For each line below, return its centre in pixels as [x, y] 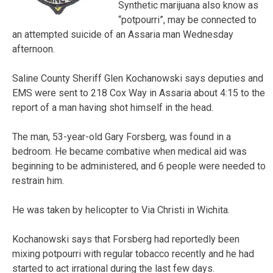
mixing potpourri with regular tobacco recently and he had [133, 253]
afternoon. [34, 49]
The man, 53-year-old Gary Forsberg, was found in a [122, 136]
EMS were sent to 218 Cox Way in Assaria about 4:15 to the [139, 93]
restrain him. [38, 180]
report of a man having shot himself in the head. [113, 107]
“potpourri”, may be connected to [187, 19]
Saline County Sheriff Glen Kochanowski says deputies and [138, 78]
